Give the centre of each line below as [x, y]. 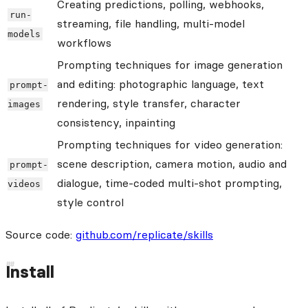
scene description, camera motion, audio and [172, 164]
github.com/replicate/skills [144, 235]
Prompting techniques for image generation [170, 65]
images [24, 104]
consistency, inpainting [116, 123]
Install [30, 272]
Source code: [41, 235]
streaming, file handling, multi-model [151, 24]
